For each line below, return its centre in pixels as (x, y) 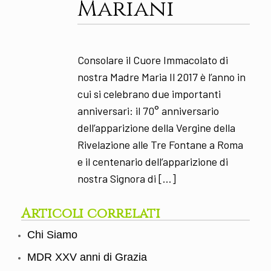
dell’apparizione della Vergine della (156, 127)
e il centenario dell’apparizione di (152, 161)
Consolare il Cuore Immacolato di (152, 60)
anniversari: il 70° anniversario (148, 110)
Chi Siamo (52, 235)
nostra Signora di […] (126, 178)
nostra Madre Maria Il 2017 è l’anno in (161, 77)
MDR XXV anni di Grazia (87, 257)
